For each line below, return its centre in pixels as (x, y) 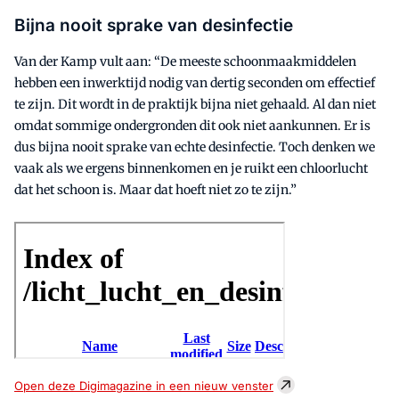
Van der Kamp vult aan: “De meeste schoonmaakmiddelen (185, 61)
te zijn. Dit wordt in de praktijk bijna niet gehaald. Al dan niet (195, 104)
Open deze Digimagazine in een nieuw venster (144, 385)
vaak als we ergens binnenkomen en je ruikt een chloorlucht (191, 168)
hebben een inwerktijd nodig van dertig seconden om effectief (195, 82)
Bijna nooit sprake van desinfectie (154, 25)
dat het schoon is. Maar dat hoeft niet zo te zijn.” (155, 189)
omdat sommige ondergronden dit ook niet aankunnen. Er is (192, 125)
